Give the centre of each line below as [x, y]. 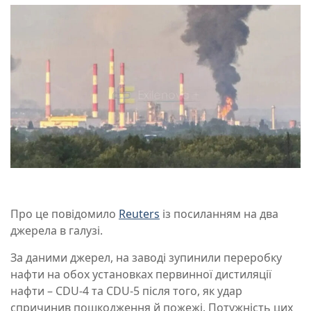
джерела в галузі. [57, 231]
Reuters [139, 214]
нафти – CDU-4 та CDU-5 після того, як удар [126, 291]
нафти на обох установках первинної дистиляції [141, 275]
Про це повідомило [65, 214]
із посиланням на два [219, 214]
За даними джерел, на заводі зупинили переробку [146, 258]
